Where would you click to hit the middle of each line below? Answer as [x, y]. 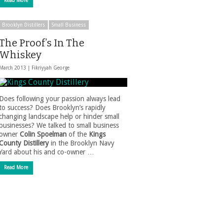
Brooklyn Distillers [23, 25]
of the [78, 134]
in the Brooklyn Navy [82, 143]
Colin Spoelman [43, 134]
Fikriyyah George [51, 68]
